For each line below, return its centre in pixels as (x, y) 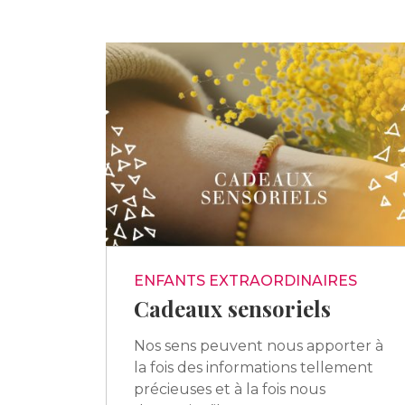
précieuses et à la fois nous (230, 389)
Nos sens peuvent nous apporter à (259, 345)
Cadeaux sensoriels (232, 308)
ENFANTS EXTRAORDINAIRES (245, 280)
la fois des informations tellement (254, 367)
